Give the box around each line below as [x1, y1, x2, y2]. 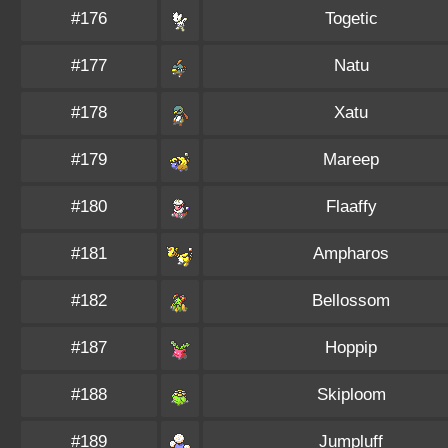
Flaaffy [325, 197, 377, 216]
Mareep [323, 150, 379, 169]
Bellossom [312, 291, 390, 310]
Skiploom [316, 385, 386, 404]
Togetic [324, 9, 378, 28]
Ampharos [313, 244, 389, 263]
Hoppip [325, 338, 377, 357]
